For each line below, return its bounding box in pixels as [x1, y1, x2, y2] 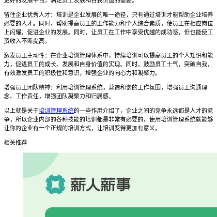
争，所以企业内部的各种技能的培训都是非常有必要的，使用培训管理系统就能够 [4, 116, 213, 123]
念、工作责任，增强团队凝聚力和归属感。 [4, 93, 114, 100]
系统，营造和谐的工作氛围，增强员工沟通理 [91, 84, 207, 91]
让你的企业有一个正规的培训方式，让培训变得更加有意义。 [4, 124, 161, 132]
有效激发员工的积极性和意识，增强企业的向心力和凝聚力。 [4, 69, 161, 77]
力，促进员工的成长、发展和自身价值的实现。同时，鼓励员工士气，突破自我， [4, 61, 213, 68]
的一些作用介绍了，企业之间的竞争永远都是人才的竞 [74, 107, 213, 114]
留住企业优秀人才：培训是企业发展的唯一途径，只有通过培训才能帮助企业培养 [4, 11, 213, 18]
